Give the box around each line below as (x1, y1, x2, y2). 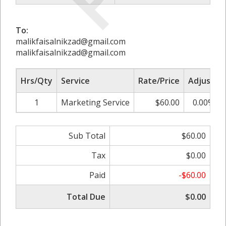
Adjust (188, 75, 214, 86)
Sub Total (69, 130, 105, 141)
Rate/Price (138, 75, 180, 86)
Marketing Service (61, 96, 130, 108)
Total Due (67, 191, 105, 202)
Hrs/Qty (21, 75, 52, 86)
